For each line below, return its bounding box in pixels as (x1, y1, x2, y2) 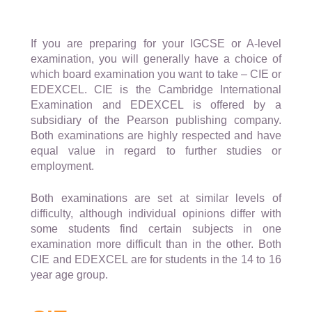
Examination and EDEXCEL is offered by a (31, 99, 281, 111)
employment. (31, 160, 95, 173)
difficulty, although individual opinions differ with (31, 208, 281, 220)
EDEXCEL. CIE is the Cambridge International (31, 84, 281, 96)
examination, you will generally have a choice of (31, 53, 281, 65)
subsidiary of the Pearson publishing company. (31, 114, 281, 127)
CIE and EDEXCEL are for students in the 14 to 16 (31, 253, 281, 266)
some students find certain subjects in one (31, 223, 281, 235)
